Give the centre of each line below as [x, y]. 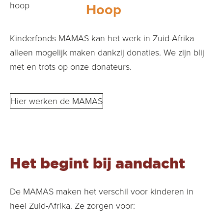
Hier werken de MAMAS [56, 101]
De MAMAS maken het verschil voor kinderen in [102, 191]
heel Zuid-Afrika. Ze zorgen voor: [72, 206]
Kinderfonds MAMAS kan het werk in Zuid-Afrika [102, 38]
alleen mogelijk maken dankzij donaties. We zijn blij [107, 52]
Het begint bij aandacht [97, 163]
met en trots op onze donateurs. [71, 67]
